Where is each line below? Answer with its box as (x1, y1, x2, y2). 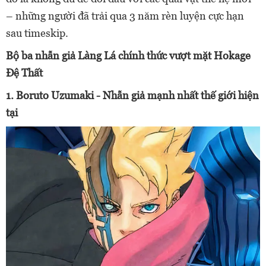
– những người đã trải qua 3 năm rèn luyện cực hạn (6, 9, 244, 22)
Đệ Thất (6, 66, 43, 79)
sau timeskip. (6, 26, 68, 39)
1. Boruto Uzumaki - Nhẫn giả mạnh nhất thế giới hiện (6, 88, 259, 102)
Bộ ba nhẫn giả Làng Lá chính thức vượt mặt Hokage (6, 49, 251, 62)
